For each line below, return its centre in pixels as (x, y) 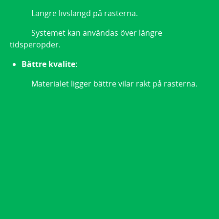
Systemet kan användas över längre (86, 33)
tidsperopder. (35, 44)
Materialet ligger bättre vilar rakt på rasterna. (104, 83)
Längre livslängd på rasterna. (74, 13)
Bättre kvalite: (50, 64)
